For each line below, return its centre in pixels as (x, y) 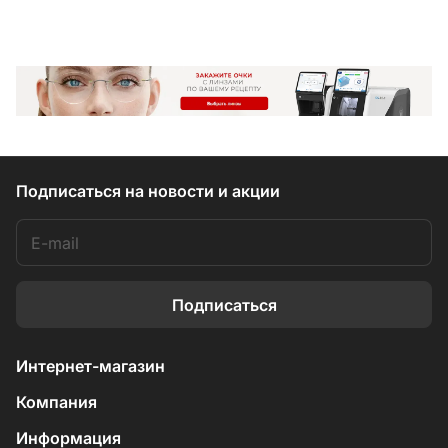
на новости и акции (202, 191)
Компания (56, 402)
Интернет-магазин (90, 366)
